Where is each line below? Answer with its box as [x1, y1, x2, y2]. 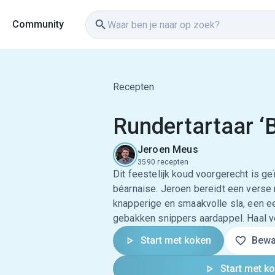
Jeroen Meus [137, 144, 198, 155]
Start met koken [141, 234, 211, 246]
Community [12, 18, 64, 30]
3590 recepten [137, 158, 189, 166]
